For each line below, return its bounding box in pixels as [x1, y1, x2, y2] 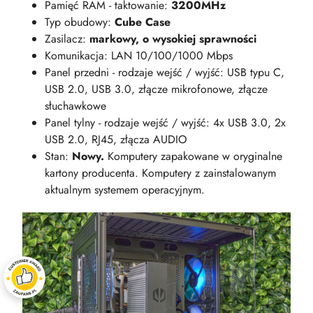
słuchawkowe [45, 97, 106, 114]
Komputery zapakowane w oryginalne [104, 147, 282, 164]
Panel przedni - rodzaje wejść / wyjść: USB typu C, [45, 64, 284, 80]
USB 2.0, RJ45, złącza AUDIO [45, 131, 187, 147]
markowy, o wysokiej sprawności [89, 30, 256, 47]
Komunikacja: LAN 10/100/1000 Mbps [45, 47, 233, 64]
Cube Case [115, 13, 170, 30]
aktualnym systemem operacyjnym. [45, 181, 205, 198]
